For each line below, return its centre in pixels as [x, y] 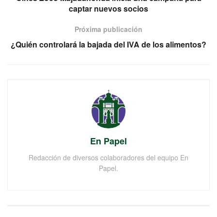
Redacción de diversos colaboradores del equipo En [108, 157]
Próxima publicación [108, 29]
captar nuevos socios [108, 8]
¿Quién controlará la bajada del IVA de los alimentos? [108, 44]
